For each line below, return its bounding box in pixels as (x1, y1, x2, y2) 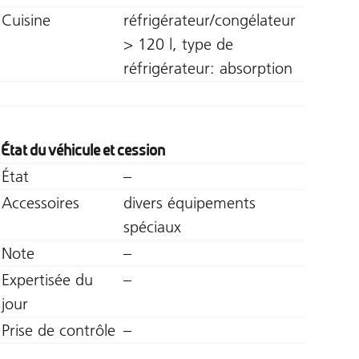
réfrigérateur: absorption (123, 58, 292, 78)
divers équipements (123, 192, 256, 212)
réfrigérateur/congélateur (123, 10, 296, 30)
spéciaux (123, 216, 181, 236)
